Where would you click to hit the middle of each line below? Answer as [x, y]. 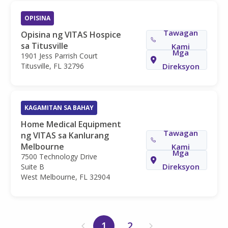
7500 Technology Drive [59, 156]
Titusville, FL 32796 [52, 66]
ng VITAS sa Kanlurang [65, 135]
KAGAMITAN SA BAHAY [59, 107]
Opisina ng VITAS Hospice [71, 34]
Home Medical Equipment [71, 124]
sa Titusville [45, 46]
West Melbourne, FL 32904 [65, 177]
